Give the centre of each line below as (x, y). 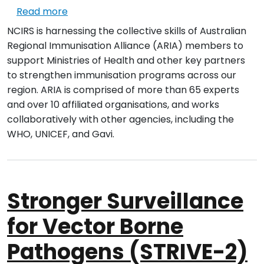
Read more (42, 12)
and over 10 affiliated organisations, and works (113, 105)
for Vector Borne (95, 227)
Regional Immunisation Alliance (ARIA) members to (125, 46)
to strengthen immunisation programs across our (122, 75)
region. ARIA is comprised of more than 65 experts (123, 90)
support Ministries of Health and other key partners (126, 61)
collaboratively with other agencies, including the (121, 120)
